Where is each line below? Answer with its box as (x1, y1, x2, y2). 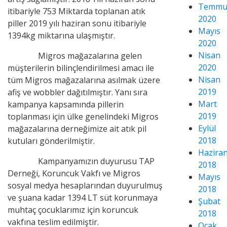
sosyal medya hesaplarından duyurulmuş (8, 180, 163, 191)
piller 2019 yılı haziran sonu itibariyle (8, 18, 146, 29)
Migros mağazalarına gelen (38, 50, 142, 61)
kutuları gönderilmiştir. (8, 135, 95, 146)
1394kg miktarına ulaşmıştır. (8, 30, 115, 41)
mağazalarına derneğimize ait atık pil (8, 123, 146, 134)
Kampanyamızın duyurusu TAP (38, 156, 155, 167)
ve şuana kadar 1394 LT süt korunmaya (8, 192, 158, 203)
